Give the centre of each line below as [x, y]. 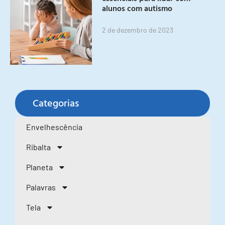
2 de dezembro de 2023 [138, 30]
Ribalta [38, 147]
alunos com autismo [137, 8]
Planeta [39, 167]
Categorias [56, 103]
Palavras [41, 187]
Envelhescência [54, 127]
